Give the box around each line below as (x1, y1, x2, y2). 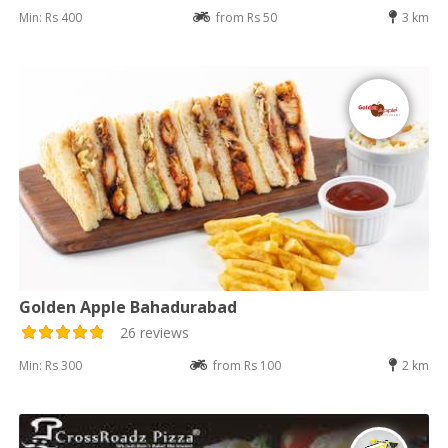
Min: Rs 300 (19, 357, 83, 375)
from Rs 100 (212, 357, 281, 375)
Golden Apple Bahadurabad (19, 296, 238, 319)
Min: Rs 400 (19, 9, 83, 27)
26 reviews (120, 323, 190, 343)
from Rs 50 (216, 9, 277, 27)
